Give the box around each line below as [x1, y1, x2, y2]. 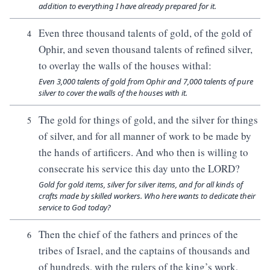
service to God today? [39, 202, 111, 213]
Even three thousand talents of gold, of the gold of [39, 26, 252, 40]
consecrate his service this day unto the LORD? [39, 162, 240, 175]
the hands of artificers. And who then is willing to [39, 145, 248, 159]
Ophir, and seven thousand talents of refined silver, [39, 42, 253, 56]
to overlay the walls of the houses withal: [39, 58, 212, 72]
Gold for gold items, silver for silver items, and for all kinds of [39, 179, 243, 190]
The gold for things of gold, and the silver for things [39, 113, 258, 127]
